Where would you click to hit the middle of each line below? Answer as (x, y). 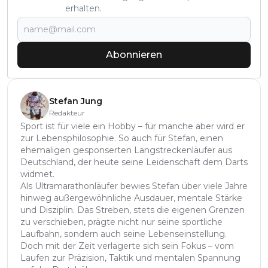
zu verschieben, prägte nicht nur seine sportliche (121, 222)
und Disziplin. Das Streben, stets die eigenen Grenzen (133, 210)
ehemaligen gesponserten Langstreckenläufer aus (126, 150)
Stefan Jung (76, 101)
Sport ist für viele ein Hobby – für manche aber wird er (133, 127)
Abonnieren (134, 55)
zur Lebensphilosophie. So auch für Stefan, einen (122, 138)
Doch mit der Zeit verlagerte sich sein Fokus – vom (127, 246)
